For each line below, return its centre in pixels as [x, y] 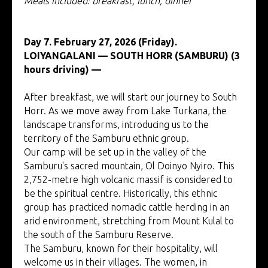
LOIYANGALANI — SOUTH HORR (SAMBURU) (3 [132, 55]
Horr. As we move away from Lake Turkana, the [125, 110]
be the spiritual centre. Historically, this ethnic [121, 193]
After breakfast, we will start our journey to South [130, 97]
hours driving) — [63, 69]
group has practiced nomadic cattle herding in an [127, 207]
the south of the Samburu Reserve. [99, 234]
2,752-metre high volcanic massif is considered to [128, 179]
